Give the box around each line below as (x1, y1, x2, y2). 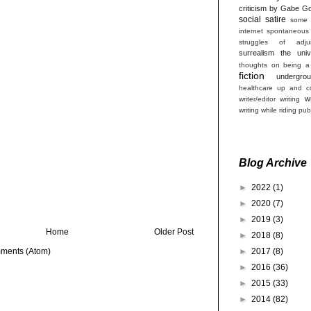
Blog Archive (239, 156, 307, 169)
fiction (239, 69, 264, 81)
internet (239, 26, 263, 35)
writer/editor (239, 94, 276, 103)
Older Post (154, 227, 194, 237)
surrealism (239, 48, 274, 57)
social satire (239, 14, 286, 24)
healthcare (239, 83, 273, 92)
